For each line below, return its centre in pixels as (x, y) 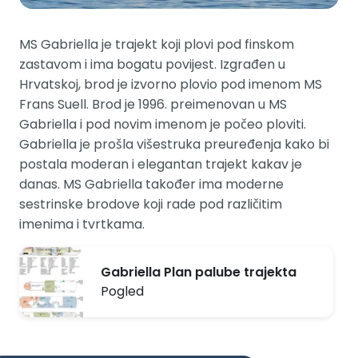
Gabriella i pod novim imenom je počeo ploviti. (163, 124)
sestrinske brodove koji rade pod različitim (151, 204)
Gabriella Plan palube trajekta (199, 272)
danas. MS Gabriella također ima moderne (151, 184)
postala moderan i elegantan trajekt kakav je (161, 164)
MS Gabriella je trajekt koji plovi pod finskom (157, 44)
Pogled (122, 291)
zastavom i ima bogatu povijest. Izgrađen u (152, 64)
